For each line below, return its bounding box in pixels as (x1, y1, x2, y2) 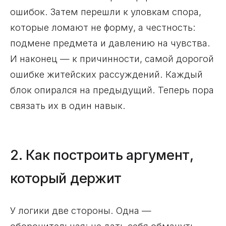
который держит (10, 169, 122, 187)
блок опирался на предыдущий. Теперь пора (10, 84, 214, 95)
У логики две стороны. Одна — (10, 204, 151, 216)
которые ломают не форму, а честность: (10, 21, 196, 33)
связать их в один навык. (10, 99, 126, 111)
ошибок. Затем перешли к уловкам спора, (10, 6, 201, 17)
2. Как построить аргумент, (10, 146, 194, 163)
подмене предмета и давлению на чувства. (10, 37, 210, 48)
